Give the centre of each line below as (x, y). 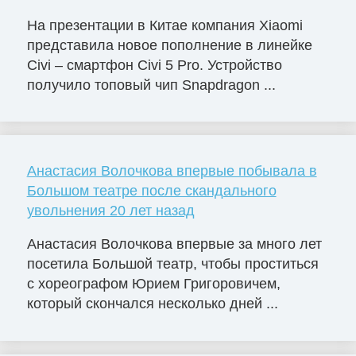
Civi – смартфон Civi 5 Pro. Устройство (154, 65)
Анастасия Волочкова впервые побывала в (172, 171)
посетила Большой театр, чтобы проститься (172, 264)
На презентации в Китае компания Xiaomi (164, 25)
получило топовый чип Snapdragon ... (151, 85)
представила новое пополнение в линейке (169, 45)
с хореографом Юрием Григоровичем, (153, 284)
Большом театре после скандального (151, 191)
